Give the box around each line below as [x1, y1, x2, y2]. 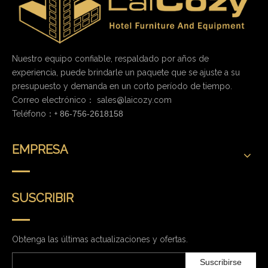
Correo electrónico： [12, 95, 97, 105]
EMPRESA [12, 142, 68, 157]
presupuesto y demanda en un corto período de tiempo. [12, 81, 232, 92]
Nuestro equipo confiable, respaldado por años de [12, 54, 209, 64]
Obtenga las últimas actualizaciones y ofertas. [12, 234, 188, 245]
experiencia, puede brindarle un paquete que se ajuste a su [12, 68, 240, 78]
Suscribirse [200, 257, 242, 267]
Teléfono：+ [12, 109, 60, 119]
